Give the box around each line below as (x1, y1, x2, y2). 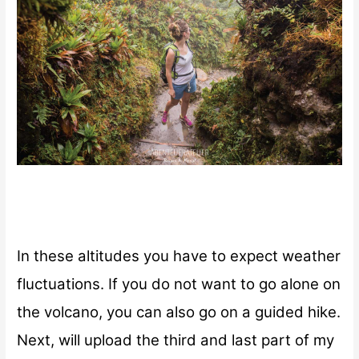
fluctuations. (17, 274, 109, 293)
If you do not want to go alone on (108, 274, 341, 293)
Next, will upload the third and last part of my (17, 330, 335, 349)
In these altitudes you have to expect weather (17, 246, 341, 265)
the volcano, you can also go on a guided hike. (17, 302, 341, 321)
